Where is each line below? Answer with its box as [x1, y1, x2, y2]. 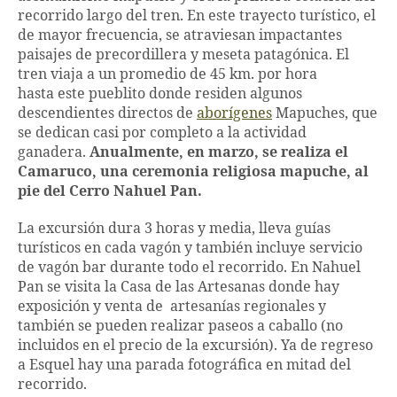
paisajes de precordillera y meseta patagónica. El [18, 46, 349, 65]
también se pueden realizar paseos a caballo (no [18, 317, 343, 336]
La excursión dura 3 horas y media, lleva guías [18, 220, 331, 238]
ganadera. [18, 144, 90, 162]
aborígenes [197, 105, 272, 123]
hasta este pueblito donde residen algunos [18, 85, 302, 104]
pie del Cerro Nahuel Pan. [18, 183, 202, 201]
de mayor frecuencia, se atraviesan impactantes [18, 27, 342, 45]
